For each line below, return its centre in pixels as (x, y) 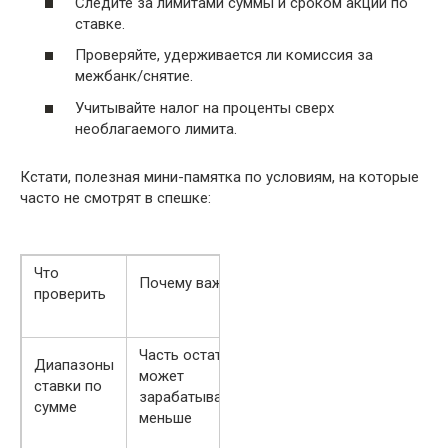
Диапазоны (74, 364)
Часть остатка (188, 354)
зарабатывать (188, 396)
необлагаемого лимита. (156, 128)
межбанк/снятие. (134, 76)
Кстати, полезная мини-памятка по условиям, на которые (219, 176)
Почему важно (189, 282)
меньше (165, 417)
